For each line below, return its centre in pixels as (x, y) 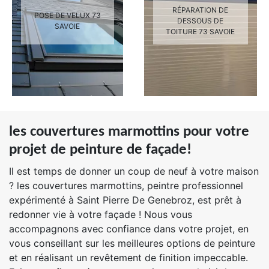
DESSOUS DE (201, 21)
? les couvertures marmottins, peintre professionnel (126, 186)
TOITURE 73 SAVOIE (201, 32)
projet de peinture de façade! (100, 150)
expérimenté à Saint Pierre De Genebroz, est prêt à (125, 200)
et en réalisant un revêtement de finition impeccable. (128, 258)
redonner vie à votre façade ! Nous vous (101, 214)
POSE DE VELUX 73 (67, 15)
